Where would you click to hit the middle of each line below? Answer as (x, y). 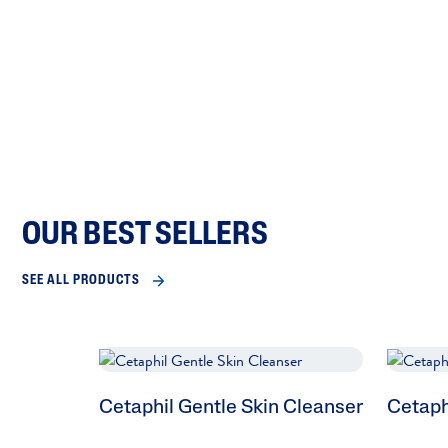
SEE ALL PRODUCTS (81, 280)
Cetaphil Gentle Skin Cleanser (231, 408)
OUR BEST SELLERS (145, 235)
